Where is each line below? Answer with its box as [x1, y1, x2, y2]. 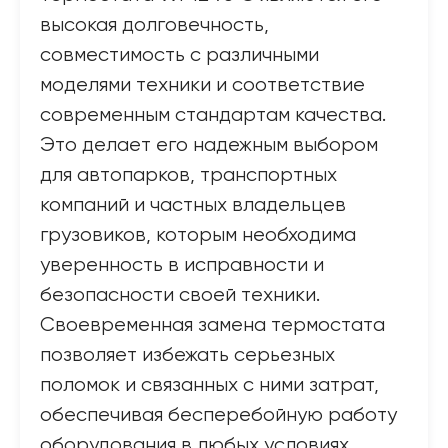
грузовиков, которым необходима [40, 225, 356, 246]
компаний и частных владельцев [40, 195, 346, 216]
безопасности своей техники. [40, 285, 320, 306]
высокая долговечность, [40, 15, 269, 36]
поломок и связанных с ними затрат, [40, 375, 379, 396]
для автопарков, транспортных [40, 165, 337, 186]
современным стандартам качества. [40, 105, 386, 126]
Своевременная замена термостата [40, 315, 385, 336]
